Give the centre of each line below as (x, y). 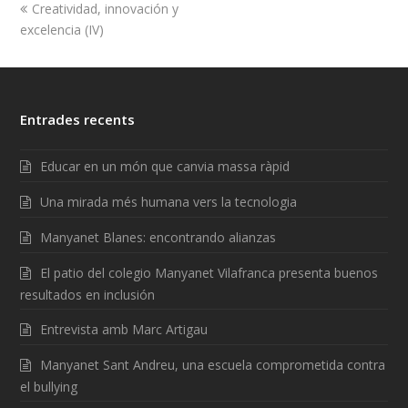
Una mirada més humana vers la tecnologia (169, 202)
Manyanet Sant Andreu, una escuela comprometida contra (213, 365)
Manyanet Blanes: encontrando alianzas (158, 237)
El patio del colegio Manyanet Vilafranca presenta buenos (209, 273)
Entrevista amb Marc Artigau (124, 329)
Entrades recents (78, 119)
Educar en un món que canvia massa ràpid (165, 166)
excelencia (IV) (62, 30)
